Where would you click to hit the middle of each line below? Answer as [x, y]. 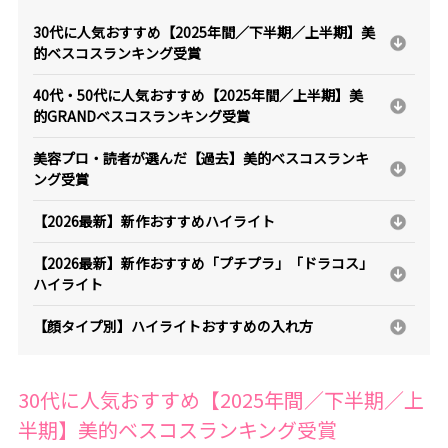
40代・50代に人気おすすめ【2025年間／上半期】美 [197, 95]
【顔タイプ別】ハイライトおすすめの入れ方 [172, 326]
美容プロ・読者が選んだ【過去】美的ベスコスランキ [200, 158]
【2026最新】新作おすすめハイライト [153, 221]
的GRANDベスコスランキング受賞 [141, 116]
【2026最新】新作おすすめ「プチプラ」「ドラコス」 [202, 263]
